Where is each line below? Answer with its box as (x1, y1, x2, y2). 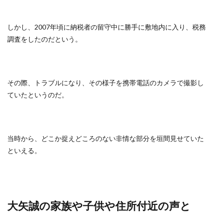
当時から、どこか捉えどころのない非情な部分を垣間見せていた (7, 134, 204, 142)
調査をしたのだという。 (7, 35, 82, 43)
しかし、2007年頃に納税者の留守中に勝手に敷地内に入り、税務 (7, 23, 206, 31)
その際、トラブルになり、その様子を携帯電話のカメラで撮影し (7, 78, 204, 87)
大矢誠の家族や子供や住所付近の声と (7, 199, 191, 212)
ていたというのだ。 (7, 91, 68, 99)
